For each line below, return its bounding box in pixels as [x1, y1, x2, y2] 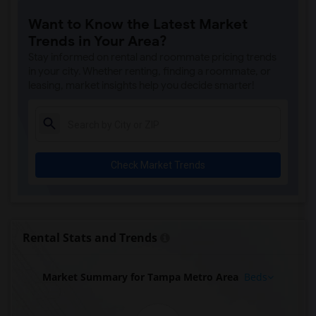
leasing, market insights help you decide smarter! [28, 79, 255, 92]
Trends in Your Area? [28, 32, 167, 50]
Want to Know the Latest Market [28, 16, 248, 33]
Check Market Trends [111, 159, 205, 171]
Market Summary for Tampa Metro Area [42, 270, 238, 284]
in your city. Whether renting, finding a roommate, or [28, 65, 271, 78]
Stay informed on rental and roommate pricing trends [28, 51, 276, 63]
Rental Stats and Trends [23, 230, 157, 245]
